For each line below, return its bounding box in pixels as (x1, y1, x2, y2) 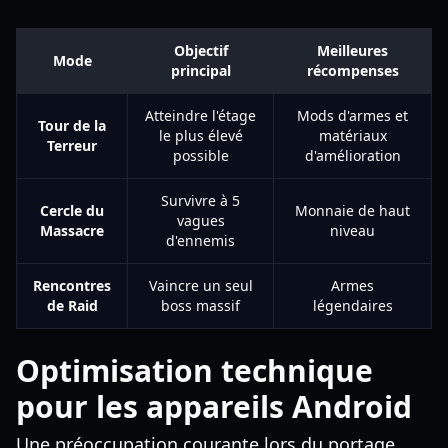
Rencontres (33, 276, 111, 295)
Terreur (47, 136, 97, 155)
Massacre (40, 221, 104, 240)
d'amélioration (304, 146, 401, 165)
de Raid (46, 296, 98, 315)
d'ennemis (166, 231, 235, 250)
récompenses (306, 61, 399, 80)
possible (172, 146, 229, 165)
